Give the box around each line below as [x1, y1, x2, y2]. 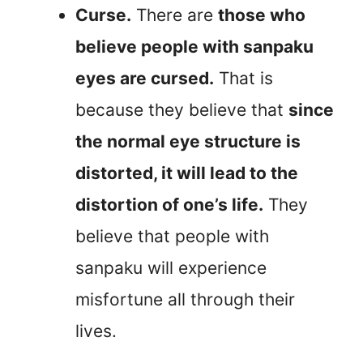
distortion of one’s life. [75, 194, 263, 215]
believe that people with [75, 225, 269, 246]
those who [218, 4, 305, 25]
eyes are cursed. [75, 67, 214, 88]
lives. [75, 320, 117, 341]
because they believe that [75, 99, 288, 120]
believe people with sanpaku [75, 36, 314, 57]
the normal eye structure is [75, 130, 301, 152]
